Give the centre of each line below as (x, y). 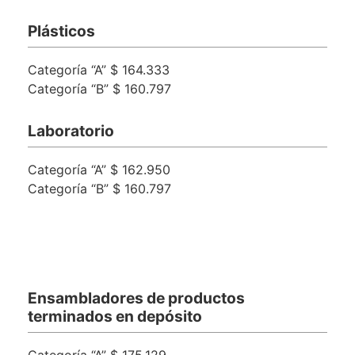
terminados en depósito (115, 316)
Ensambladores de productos (136, 298)
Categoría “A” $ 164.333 (99, 70)
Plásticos (61, 31)
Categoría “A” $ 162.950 (99, 170)
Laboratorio (71, 131)
